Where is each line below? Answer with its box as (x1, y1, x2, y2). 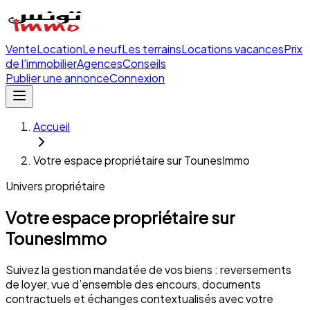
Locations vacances (181, 42, 284, 56)
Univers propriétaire (6, 179, 105, 193)
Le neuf (82, 42, 122, 56)
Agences (77, 56, 122, 71)
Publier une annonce (6, 71, 109, 85)
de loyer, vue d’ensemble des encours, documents (6, 276, 261, 291)
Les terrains (122, 42, 181, 56)
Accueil (33, 119, 70, 134)
